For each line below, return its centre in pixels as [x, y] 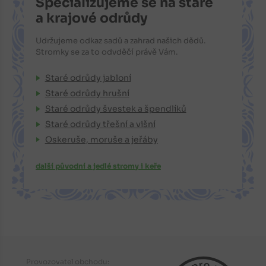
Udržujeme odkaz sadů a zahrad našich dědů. [121, 41]
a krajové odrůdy [92, 18]
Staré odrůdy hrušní [87, 94]
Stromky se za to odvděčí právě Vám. [107, 52]
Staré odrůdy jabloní [88, 78]
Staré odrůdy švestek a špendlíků [115, 109]
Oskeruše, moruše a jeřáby [101, 139]
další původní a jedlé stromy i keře [98, 166]
